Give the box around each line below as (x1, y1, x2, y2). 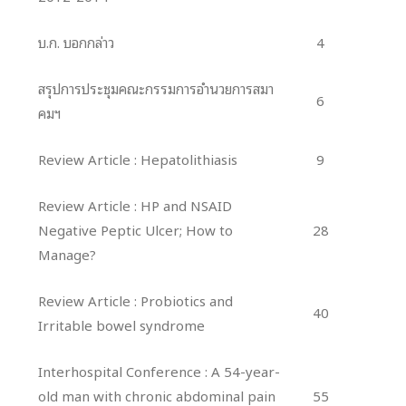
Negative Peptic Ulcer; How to (38, 217, 233, 240)
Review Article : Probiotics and (38, 288, 233, 311)
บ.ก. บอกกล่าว (38, 30, 114, 53)
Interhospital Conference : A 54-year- (38, 359, 280, 382)
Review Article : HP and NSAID (38, 193, 232, 216)
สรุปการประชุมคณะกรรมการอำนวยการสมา (38, 76, 274, 99)
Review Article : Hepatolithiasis (38, 147, 237, 169)
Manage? (38, 242, 96, 265)
